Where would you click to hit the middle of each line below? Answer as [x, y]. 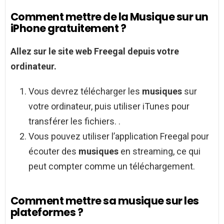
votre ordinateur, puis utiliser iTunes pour [109, 106]
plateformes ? [47, 212]
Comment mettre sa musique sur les [105, 201]
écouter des [53, 151]
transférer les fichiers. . [74, 121]
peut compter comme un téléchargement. [112, 166]
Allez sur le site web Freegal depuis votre [95, 51]
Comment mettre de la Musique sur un [109, 17]
